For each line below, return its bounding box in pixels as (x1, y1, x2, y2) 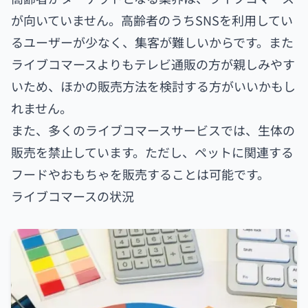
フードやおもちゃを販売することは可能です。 (11, 165, 269, 184)
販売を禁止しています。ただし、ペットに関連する (11, 143, 294, 162)
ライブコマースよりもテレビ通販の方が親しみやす (11, 55, 295, 74)
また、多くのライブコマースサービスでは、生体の (11, 121, 295, 140)
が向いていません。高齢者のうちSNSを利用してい (11, 11, 293, 30)
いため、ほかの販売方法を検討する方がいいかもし (11, 77, 296, 96)
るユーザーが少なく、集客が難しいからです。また (11, 33, 294, 52)
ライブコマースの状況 (11, 187, 134, 206)
